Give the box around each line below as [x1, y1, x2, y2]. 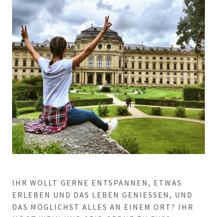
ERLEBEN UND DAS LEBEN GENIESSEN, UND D [12, 190, 193, 200]
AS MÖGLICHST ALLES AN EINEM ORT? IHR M [12, 202, 194, 212]
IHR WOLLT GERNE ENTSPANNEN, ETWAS [12, 178, 182, 187]
